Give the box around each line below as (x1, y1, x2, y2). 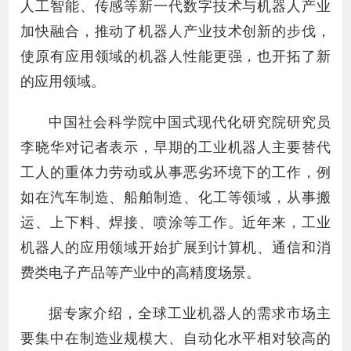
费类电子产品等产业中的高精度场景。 (20, 265, 261, 280)
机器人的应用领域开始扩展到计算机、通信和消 (20, 240, 331, 255)
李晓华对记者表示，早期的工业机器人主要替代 (20, 139, 331, 155)
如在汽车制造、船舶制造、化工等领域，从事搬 (20, 190, 331, 205)
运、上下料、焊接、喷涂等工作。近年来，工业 (20, 215, 331, 230)
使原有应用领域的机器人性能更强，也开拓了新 (20, 49, 331, 64)
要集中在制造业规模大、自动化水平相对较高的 (20, 331, 331, 346)
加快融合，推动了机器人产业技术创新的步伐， (20, 24, 331, 39)
